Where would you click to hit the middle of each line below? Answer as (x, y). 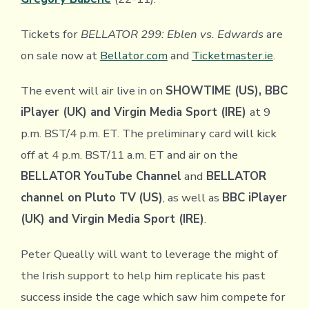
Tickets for (50, 34)
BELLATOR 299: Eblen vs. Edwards (172, 34)
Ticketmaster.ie (232, 56)
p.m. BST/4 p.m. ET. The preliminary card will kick (148, 134)
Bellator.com (133, 56)
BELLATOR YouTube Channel (101, 177)
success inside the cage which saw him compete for (153, 297)
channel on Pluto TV (78, 198)
